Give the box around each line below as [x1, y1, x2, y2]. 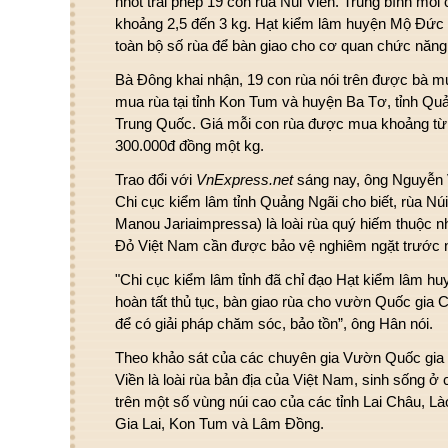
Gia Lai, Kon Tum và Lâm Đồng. [115, 415, 324, 432]
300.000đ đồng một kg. [115, 137, 264, 154]
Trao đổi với [115, 171, 196, 188]
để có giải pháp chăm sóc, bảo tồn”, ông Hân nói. [115, 315, 433, 332]
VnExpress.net [196, 171, 293, 188]
